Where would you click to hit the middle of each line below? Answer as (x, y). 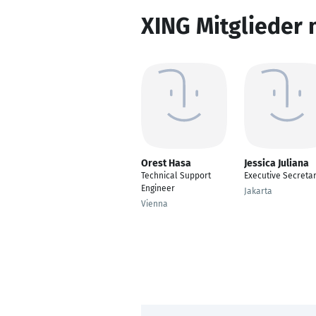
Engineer (158, 188)
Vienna (154, 204)
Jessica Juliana (276, 163)
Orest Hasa (166, 163)
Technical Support (176, 176)
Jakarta (258, 191)
